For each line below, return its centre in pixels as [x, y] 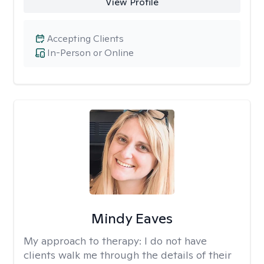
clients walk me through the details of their [128, 255]
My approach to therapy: [84, 241]
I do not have [176, 241]
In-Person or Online [90, 53]
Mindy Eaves [132, 218]
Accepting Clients [85, 39]
